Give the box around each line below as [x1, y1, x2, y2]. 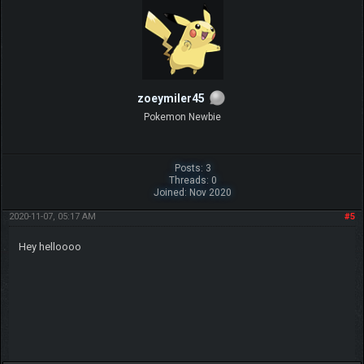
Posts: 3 [174, 162, 211, 174]
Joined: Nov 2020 [154, 186, 232, 198]
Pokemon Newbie [143, 110, 221, 123]
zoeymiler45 [136, 92, 205, 106]
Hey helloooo [18, 240, 81, 253]
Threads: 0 [168, 174, 217, 186]
